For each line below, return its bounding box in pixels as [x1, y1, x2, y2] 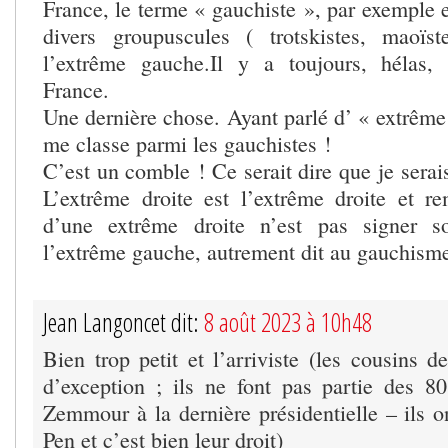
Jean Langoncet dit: [43, 305, 204, 340]
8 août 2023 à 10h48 [204, 305, 372, 340]
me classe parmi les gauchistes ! [43, 129, 331, 159]
